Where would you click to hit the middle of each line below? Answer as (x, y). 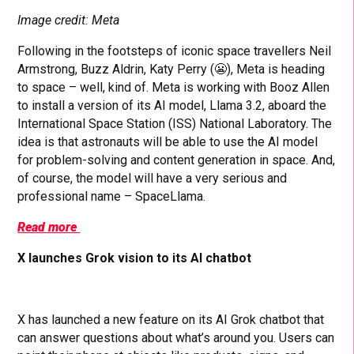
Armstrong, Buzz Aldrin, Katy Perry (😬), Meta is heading (171, 69)
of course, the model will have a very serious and (153, 178)
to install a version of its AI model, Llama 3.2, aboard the (172, 105)
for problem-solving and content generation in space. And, (177, 160)
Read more (49, 227)
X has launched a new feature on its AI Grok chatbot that (171, 319)
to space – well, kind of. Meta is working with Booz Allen (174, 87)
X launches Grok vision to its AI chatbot (135, 258)
